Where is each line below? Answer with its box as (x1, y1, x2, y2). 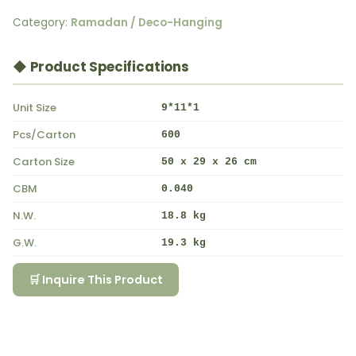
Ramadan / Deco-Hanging (71, 15, 222, 31)
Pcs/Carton (13, 127, 75, 143)
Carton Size (13, 154, 75, 170)
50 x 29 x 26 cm (161, 156, 257, 168)
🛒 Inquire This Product (29, 271, 163, 288)
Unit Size (13, 100, 56, 116)
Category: (13, 15, 71, 31)
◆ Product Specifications (13, 57, 189, 77)
